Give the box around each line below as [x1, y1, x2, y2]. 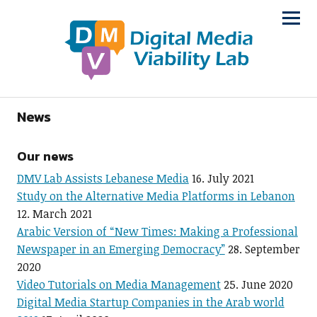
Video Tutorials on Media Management [16, 277, 221, 293]
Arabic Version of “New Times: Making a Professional [16, 224, 298, 240]
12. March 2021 [16, 206, 92, 222]
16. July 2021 [191, 171, 254, 187]
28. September [227, 241, 300, 258]
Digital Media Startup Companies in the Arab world [16, 294, 284, 311]
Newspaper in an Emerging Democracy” [16, 241, 225, 258]
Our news [16, 146, 74, 166]
